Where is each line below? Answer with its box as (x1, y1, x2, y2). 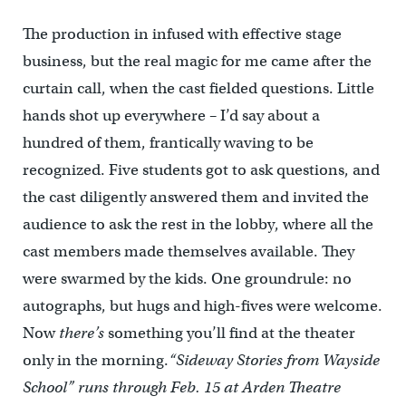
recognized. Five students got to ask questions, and (22, 159, 380, 179)
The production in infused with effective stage (22, 24, 342, 43)
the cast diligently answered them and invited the (22, 187, 369, 207)
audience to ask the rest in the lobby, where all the (22, 214, 373, 234)
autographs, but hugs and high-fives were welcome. (22, 295, 382, 315)
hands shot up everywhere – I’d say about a (22, 105, 320, 125)
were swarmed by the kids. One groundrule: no (22, 268, 352, 288)
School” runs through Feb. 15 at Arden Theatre (22, 377, 341, 397)
